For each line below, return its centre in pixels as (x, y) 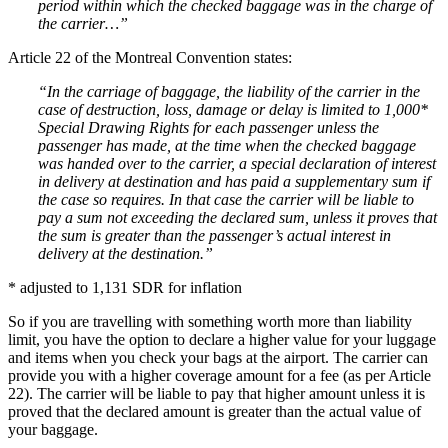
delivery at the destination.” (125, 253)
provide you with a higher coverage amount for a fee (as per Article (219, 375)
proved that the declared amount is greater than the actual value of (214, 411)
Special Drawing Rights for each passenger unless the (208, 127)
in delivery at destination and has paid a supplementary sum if (234, 181)
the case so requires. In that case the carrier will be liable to (226, 199)
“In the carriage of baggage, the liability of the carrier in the (229, 91)
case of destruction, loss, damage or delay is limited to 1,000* (233, 109)
